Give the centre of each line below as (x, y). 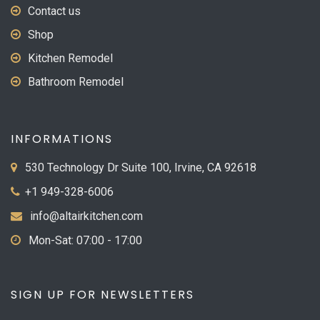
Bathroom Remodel (76, 82)
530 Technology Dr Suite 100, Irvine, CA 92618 (139, 167)
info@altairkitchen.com (86, 216)
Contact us (54, 11)
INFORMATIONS (62, 139)
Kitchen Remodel (70, 58)
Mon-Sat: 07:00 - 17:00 (84, 240)
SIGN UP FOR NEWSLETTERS (102, 295)
